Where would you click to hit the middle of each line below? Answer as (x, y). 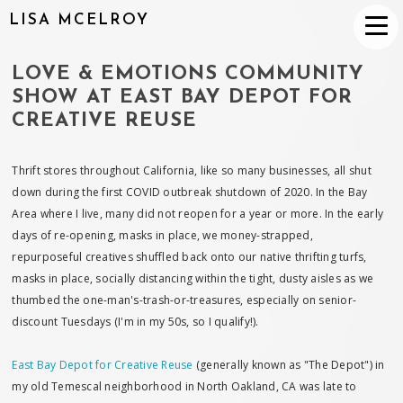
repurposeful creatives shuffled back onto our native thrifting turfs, (189, 257)
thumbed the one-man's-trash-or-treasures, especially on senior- (184, 300)
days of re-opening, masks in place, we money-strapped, (162, 235)
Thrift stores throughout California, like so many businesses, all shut (192, 170)
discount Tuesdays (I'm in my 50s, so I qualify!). (135, 322)
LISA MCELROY (79, 20)
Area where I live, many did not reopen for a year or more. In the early (198, 214)
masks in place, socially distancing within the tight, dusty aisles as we (193, 278)
